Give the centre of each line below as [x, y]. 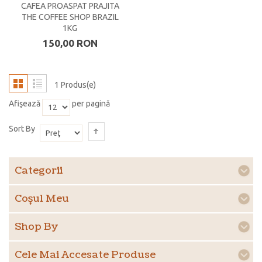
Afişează [25, 104]
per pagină [90, 104]
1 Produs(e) [75, 85]
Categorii [39, 170]
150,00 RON [70, 43]
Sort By [22, 129]
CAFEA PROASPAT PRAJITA [70, 6]
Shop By [37, 226]
